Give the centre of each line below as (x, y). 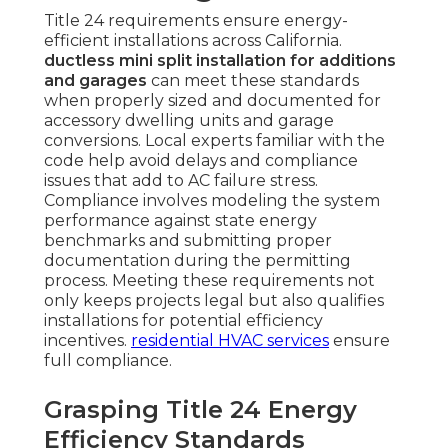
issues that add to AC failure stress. (181, 181)
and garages (95, 81)
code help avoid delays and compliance (201, 161)
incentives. (87, 341)
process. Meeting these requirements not (209, 281)
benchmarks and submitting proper (188, 241)
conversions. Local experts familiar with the (214, 141)
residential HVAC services (230, 341)
